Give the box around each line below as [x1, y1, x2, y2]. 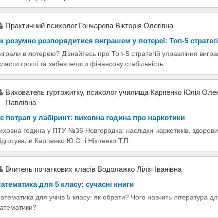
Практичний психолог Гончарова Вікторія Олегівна [5, 21, 173, 30]
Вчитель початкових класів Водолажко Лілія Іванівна [5, 164, 182, 173]
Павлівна [5, 98, 36, 107]
